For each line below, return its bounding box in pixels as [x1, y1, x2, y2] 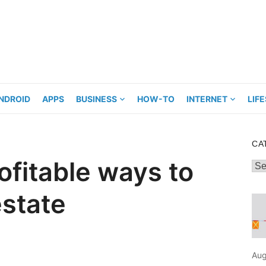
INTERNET [186, 94, 227, 104]
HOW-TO [137, 94, 175, 104]
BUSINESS [76, 94, 117, 104]
